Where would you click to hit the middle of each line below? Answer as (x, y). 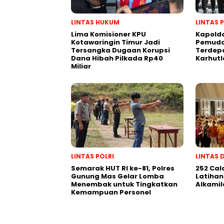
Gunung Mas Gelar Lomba (117, 176)
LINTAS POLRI (92, 156)
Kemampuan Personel (111, 192)
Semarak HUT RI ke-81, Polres (123, 168)
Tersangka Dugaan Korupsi (120, 50)
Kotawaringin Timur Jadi (115, 42)
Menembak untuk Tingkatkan (124, 184)
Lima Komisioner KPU (108, 34)
